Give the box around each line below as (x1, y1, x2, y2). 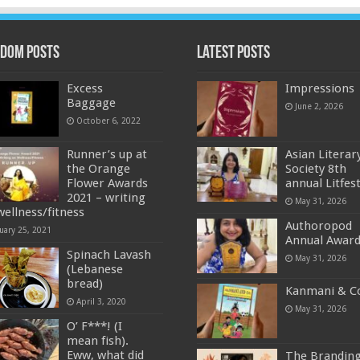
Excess (67, 81, 104, 96)
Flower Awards (67, 175, 149, 190)
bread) (67, 276, 104, 291)
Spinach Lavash (67, 247, 152, 262)
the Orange (67, 161, 131, 176)
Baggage (67, 96, 117, 111)
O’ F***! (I (67, 318, 123, 333)
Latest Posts (196, 44, 270, 63)
